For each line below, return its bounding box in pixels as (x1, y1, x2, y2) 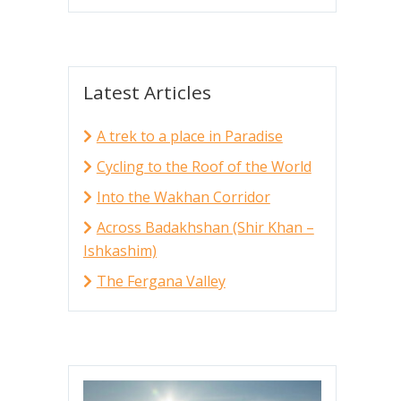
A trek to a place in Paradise (96, 125, 283, 146)
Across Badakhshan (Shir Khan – (96, 217, 314, 237)
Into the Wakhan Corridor (96, 186, 270, 207)
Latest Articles (83, 79, 211, 105)
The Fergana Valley (96, 270, 226, 291)
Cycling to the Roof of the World (96, 156, 311, 176)
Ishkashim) (83, 240, 157, 260)
